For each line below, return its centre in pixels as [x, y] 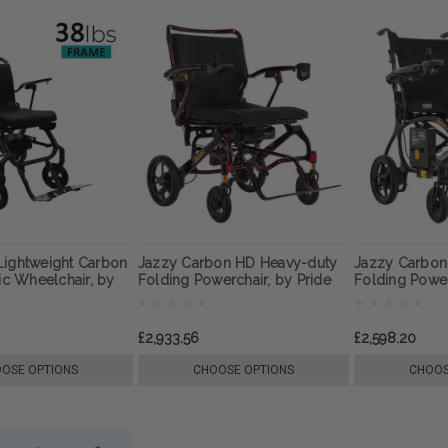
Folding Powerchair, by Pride [234, 280]
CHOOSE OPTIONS [244, 370]
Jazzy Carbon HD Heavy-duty [237, 263]
